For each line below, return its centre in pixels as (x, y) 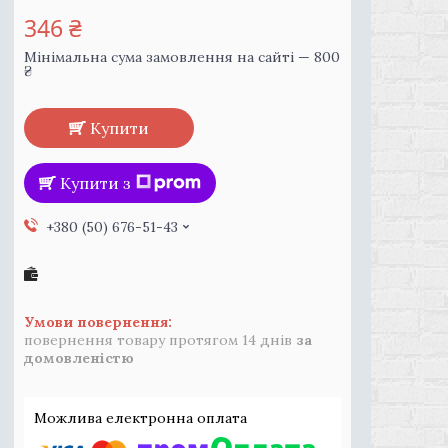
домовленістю (79, 358)
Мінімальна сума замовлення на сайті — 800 (182, 57)
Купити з (95, 183)
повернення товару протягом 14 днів (160, 340)
